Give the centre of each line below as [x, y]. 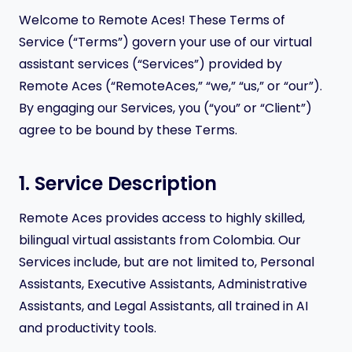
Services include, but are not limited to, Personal [167, 262]
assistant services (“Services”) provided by [150, 64]
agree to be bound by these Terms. [128, 130]
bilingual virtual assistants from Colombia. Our [160, 240]
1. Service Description [118, 183]
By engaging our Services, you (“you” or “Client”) [165, 108]
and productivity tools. [88, 328]
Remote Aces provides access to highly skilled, [162, 218]
